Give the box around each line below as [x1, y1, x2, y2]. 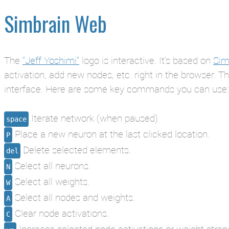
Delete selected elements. [20, 143, 131, 156]
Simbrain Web [4, 8, 107, 39]
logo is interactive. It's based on [79, 54, 213, 66]
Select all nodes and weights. [12, 190, 135, 203]
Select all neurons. [12, 158, 90, 172]
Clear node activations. [12, 206, 109, 219]
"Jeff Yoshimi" [22, 54, 79, 66]
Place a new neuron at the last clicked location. [12, 127, 210, 140]
